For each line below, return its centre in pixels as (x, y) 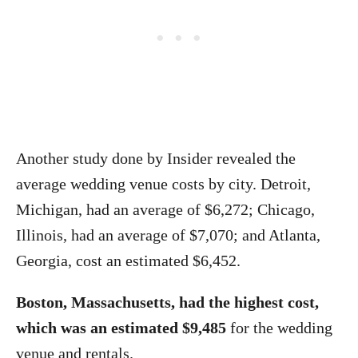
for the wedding (281, 328)
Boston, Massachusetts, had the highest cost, (167, 302)
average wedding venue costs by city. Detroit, (163, 184)
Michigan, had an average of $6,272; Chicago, (165, 209)
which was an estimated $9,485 (123, 328)
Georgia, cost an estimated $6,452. (128, 261)
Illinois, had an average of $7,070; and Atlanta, (168, 235)
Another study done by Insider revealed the (156, 158)
